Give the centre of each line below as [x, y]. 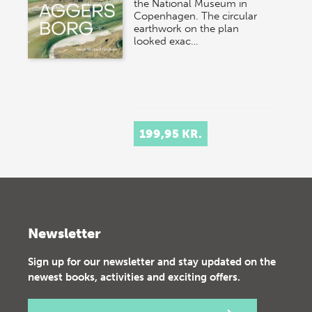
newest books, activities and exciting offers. [134, 277]
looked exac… [166, 41]
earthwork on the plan [187, 28]
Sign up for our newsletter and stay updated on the [152, 262]
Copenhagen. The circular [196, 16]
